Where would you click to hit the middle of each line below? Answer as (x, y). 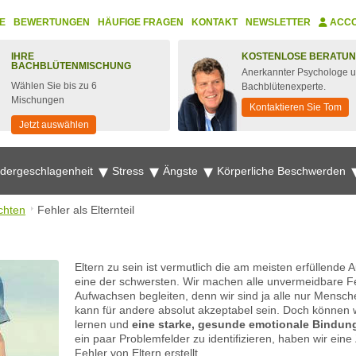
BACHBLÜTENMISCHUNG (71, 66)
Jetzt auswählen (54, 125)
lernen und (103, 324)
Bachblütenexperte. (284, 87)
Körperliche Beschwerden (283, 171)
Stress (130, 171)
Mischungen (38, 100)
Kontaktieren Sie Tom (296, 107)
